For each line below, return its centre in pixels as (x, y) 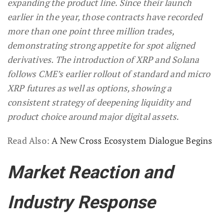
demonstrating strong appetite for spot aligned (101, 45)
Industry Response (82, 203)
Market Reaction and (90, 173)
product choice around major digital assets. (93, 117)
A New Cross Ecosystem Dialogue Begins (132, 141)
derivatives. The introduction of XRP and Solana (103, 60)
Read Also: (30, 141)
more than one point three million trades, (91, 31)
